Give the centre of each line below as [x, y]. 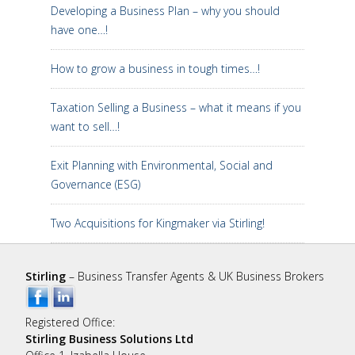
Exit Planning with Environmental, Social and [162, 165]
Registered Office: [70, 322]
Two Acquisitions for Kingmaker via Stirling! [158, 223]
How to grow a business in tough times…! [155, 69]
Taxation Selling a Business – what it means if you [176, 107]
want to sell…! [85, 126]
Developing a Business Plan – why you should [165, 11]
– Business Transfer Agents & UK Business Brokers [195, 276]
